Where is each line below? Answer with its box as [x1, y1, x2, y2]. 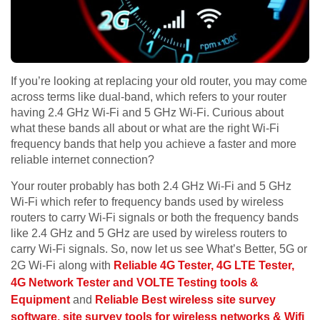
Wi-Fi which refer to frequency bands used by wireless [11, 196, 284, 209]
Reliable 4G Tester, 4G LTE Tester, [114, 259, 294, 272]
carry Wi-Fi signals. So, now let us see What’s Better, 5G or [11, 243, 307, 256]
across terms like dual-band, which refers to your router [11, 91, 286, 104]
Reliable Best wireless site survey [95, 294, 276, 306]
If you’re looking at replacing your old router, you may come [11, 75, 307, 88]
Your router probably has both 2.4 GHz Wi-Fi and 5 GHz [11, 180, 291, 193]
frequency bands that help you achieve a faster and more [11, 138, 296, 151]
